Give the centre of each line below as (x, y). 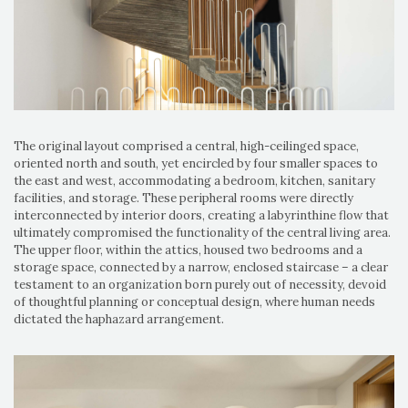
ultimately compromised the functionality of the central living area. (202, 232)
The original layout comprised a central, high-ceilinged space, (186, 146)
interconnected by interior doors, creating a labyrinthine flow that (201, 215)
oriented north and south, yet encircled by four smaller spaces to (196, 163)
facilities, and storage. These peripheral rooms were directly (184, 198)
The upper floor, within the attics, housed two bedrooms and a (188, 250)
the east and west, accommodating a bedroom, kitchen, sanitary (194, 180)
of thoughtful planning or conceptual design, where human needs (194, 301)
